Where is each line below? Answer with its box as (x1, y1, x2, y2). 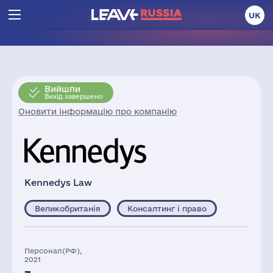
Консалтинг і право (127, 204, 207, 213)
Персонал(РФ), (24, 247, 82, 255)
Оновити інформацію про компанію (18, 107, 177, 116)
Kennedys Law (24, 177, 92, 188)
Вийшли (44, 84, 80, 94)
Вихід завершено (44, 93, 103, 100)
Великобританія (35, 204, 101, 213)
